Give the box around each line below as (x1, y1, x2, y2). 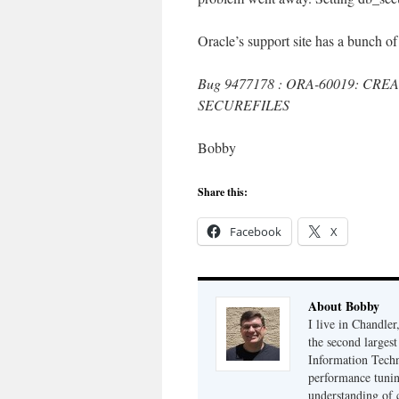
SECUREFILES (198, 95, 289, 114)
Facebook (230, 224, 281, 240)
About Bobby (308, 297, 379, 315)
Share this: (198, 184, 248, 199)
